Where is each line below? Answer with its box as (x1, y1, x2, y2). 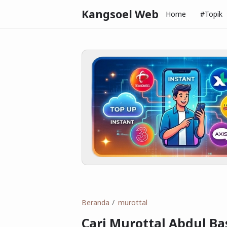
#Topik (200, 9, 222, 19)
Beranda (82, 198, 109, 208)
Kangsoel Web (82, 7, 159, 21)
